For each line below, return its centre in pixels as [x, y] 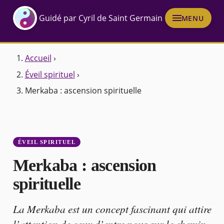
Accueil [38, 58]
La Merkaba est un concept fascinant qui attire [112, 209]
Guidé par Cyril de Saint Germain [101, 18]
